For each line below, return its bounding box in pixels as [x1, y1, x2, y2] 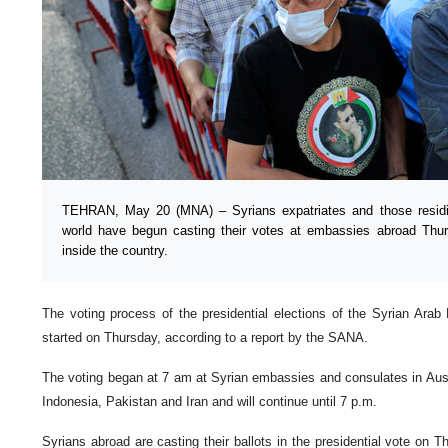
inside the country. [62, 242, 168, 258]
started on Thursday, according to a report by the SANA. [42, 329, 368, 345]
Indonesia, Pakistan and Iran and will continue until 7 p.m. [42, 393, 377, 409]
